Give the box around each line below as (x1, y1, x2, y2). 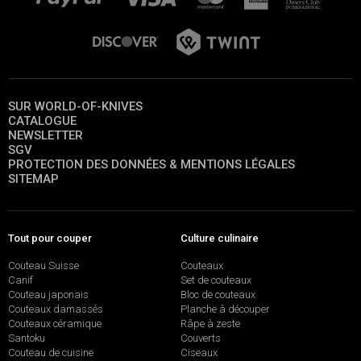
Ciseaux (180, 346, 218, 359)
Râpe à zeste (180, 317, 240, 330)
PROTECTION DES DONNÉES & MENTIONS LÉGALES (8, 157, 295, 172)
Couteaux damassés (8, 302, 103, 315)
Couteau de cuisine (8, 346, 93, 359)
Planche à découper (180, 302, 270, 315)
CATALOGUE (8, 114, 77, 129)
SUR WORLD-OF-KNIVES (8, 99, 143, 114)
